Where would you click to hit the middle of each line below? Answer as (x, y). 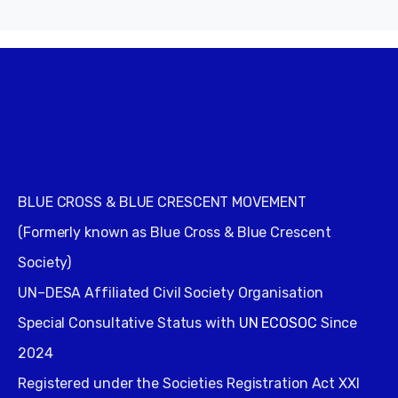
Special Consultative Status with (128, 322)
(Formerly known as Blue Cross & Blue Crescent (175, 232)
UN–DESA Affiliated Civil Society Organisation (171, 292)
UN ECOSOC (278, 322)
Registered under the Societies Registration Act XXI (189, 383)
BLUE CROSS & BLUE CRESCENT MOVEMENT (162, 202)
